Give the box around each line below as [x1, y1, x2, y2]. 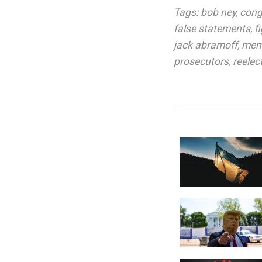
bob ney [201, 6, 236, 18]
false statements [174, 23, 250, 35]
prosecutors [174, 56, 229, 67]
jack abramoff [174, 39, 237, 51]
